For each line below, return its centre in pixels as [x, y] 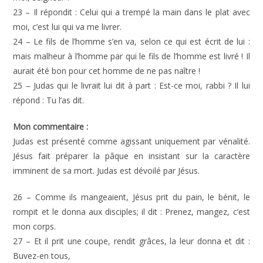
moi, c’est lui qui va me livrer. [68, 27]
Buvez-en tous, [42, 256]
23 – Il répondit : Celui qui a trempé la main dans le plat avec [131, 12]
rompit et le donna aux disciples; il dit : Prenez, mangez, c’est [131, 212]
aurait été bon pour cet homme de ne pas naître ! [107, 71]
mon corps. [35, 226]
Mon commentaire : [51, 127]
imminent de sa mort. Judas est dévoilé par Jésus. [107, 171]
